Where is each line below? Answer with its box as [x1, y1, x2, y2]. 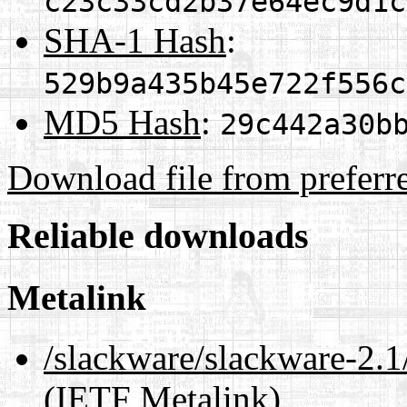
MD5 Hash [44, 102, 201, 142]
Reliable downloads [7, 215, 309, 257]
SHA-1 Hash [44, 20, 226, 60]
